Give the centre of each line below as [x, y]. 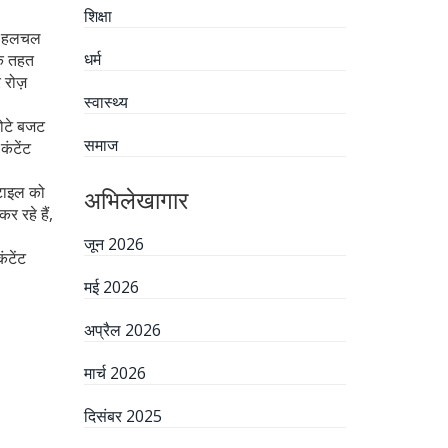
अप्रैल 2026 [122, 330]
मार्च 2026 [114, 373]
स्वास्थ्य [105, 102]
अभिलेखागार [135, 199]
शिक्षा [97, 16]
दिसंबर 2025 [122, 416]
